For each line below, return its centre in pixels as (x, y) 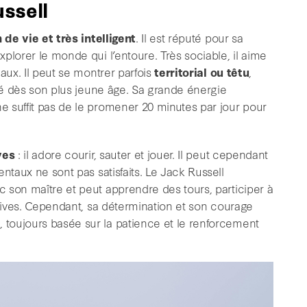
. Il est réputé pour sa (189, 38)
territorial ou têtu (202, 72)
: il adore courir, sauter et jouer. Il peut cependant (142, 154)
